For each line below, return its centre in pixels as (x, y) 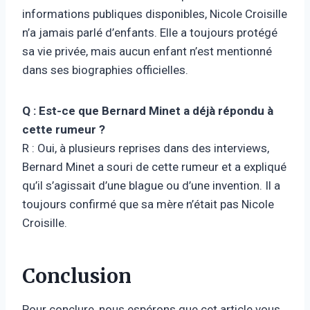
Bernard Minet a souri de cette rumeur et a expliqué (154, 166)
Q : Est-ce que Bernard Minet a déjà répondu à (148, 110)
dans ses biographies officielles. (105, 70)
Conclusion (77, 276)
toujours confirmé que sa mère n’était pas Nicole (148, 204)
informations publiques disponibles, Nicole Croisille (155, 13)
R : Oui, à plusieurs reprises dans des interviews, (146, 148)
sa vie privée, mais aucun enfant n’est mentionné (147, 51)
